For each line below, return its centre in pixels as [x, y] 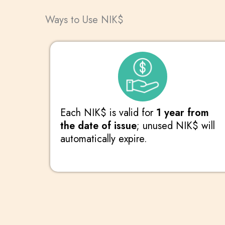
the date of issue [98, 126]
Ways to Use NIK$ [84, 20]
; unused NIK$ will [176, 126]
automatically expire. [104, 139]
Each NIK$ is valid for [108, 113]
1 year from [183, 113]
